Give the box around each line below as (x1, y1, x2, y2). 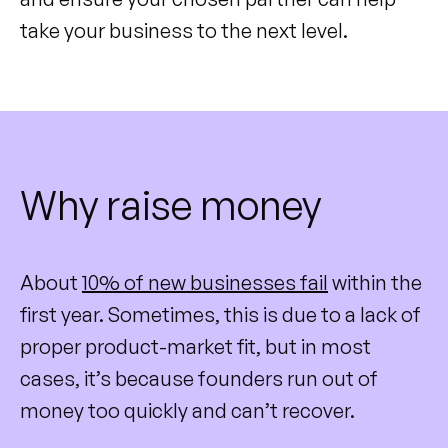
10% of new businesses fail (82, 269, 328, 295)
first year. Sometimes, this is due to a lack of (20, 301, 421, 327)
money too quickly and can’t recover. (20, 397, 355, 423)
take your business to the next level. (20, 17, 348, 43)
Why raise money (20, 179, 321, 230)
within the (328, 269, 422, 295)
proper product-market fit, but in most (20, 333, 371, 359)
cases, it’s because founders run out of (20, 365, 378, 391)
